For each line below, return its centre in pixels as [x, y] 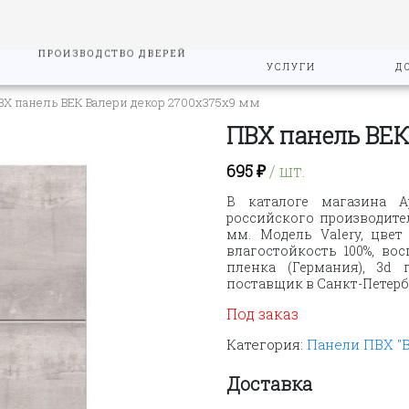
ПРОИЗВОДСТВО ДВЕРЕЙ [113, 67]
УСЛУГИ [291, 67]
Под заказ [263, 313]
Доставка [270, 383]
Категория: [267, 344]
